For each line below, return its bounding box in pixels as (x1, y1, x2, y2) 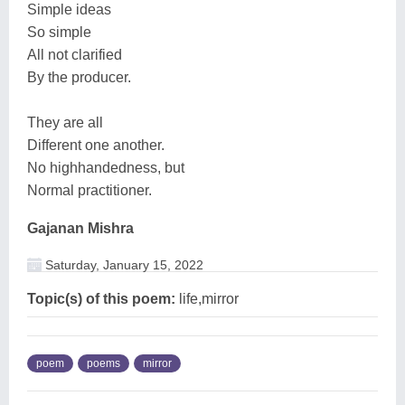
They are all (27, 114, 103, 130)
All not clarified (27, 46, 122, 62)
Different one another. (27, 137, 165, 153)
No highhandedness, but (27, 159, 184, 175)
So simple (27, 24, 91, 40)
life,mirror (175, 290, 239, 306)
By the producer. (27, 69, 131, 85)
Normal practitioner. (27, 182, 152, 198)
